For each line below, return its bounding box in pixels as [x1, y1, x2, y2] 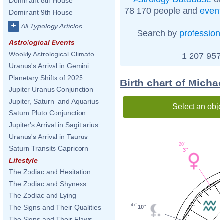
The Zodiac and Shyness [9, 180, 86, 188]
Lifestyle [9, 156, 38, 164]
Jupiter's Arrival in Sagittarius [9, 121, 98, 129]
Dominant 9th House [9, 8, 73, 16]
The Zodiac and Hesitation [9, 168, 91, 176]
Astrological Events [9, 38, 75, 46]
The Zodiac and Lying [9, 192, 76, 199]
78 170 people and [124, 5, 200, 16]
